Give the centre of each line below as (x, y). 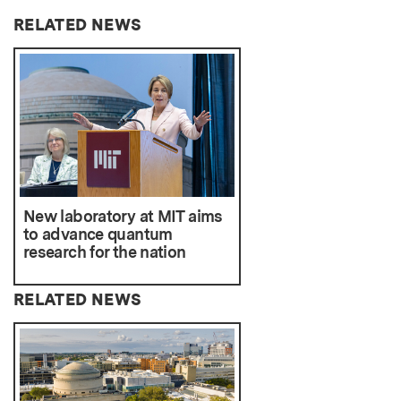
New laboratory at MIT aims (123, 216)
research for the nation (105, 252)
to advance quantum (98, 234)
